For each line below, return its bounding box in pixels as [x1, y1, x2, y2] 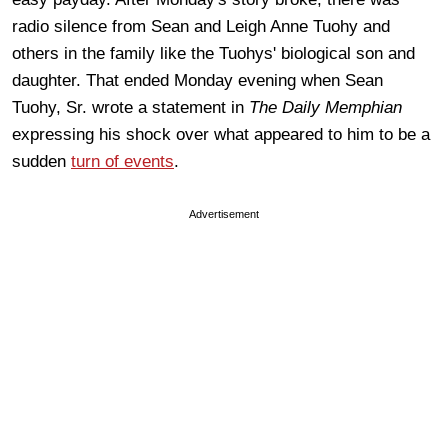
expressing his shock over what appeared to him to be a [12, 124, 430, 144]
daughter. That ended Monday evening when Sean [12, 70, 383, 90]
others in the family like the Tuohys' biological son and [12, 43, 415, 63]
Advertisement [189, 207, 259, 220]
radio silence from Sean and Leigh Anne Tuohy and [12, 16, 390, 36]
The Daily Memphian [249, 97, 402, 117]
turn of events [71, 151, 174, 171]
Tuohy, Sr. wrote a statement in [12, 97, 249, 117]
